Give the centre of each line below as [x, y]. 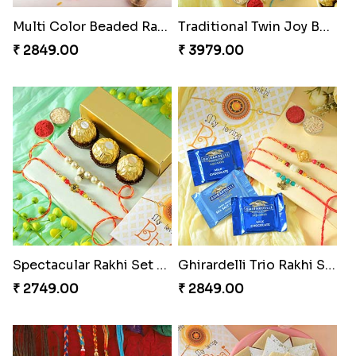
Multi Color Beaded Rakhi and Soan [162, 26]
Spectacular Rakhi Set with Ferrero [161, 265]
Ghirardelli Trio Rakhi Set [330, 265]
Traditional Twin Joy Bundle [324, 26]
